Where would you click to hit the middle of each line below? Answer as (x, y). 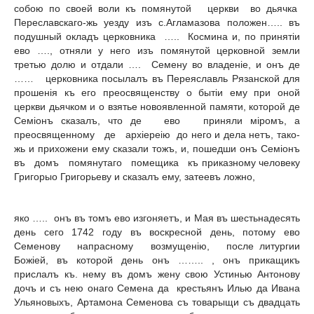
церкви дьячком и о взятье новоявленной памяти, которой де (157, 106)
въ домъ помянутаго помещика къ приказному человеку (157, 162)
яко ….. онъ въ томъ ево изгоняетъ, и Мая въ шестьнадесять (157, 218)
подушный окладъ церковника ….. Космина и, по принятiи (157, 36)
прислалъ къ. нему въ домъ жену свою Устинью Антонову (157, 274)
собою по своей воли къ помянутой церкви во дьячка (157, 8)
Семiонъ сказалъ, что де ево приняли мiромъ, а (157, 120)
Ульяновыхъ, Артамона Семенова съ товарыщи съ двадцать (157, 302)
